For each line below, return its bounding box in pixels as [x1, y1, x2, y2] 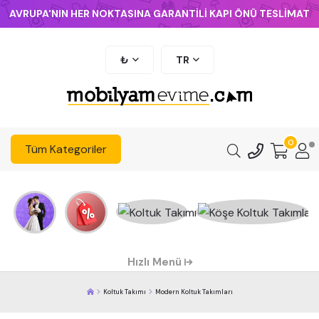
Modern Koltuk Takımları [155, 288, 233, 296]
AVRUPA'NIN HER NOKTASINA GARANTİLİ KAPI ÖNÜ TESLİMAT [9, 7, 310, 20]
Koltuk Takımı [103, 288, 146, 296]
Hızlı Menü [127, 255, 184, 269]
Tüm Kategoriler [25, 142, 107, 157]
